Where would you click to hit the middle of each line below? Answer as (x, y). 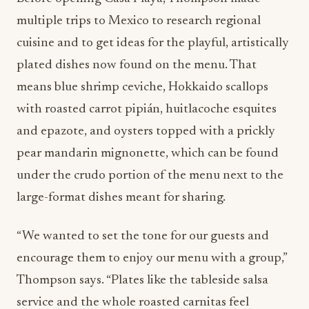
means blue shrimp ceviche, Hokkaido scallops (142, 87)
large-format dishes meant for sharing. (122, 198)
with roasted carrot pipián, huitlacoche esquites (147, 109)
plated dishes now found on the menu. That (137, 65)
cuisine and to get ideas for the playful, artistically (153, 43)
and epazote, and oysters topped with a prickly (146, 131)
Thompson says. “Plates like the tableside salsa (142, 280)
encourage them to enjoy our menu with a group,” (152, 258)
